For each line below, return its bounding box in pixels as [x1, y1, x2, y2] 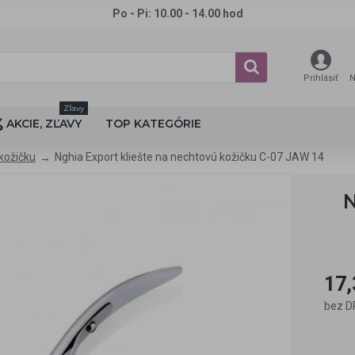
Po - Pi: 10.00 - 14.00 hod [112, 7, 243, 20]
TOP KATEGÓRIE [105, 116, 201, 131]
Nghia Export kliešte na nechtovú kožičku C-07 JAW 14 [55, 151, 324, 163]
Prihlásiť [303, 73, 338, 83]
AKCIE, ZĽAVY [6, 116, 82, 131]
